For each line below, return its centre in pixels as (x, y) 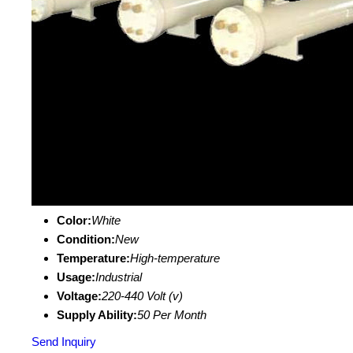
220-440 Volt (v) (142, 296)
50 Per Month (172, 315)
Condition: (86, 239)
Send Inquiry (64, 342)
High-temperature (175, 258)
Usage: (76, 277)
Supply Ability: (97, 315)
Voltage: (79, 296)
